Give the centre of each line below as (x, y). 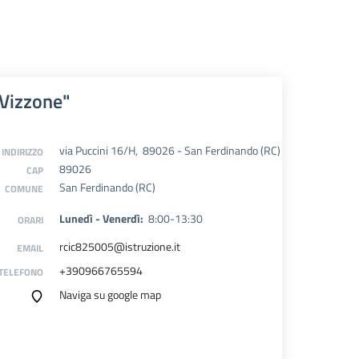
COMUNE (24, 189)
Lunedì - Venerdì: (103, 218)
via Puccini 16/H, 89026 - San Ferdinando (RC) (170, 150)
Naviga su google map (110, 294)
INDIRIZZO (22, 152)
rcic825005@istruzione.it (120, 246)
